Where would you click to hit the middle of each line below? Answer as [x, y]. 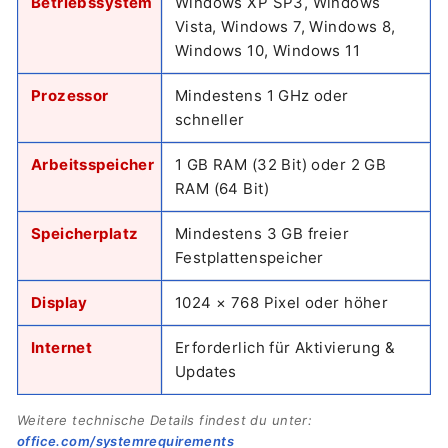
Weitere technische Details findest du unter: [165, 420]
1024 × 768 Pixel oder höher [282, 303]
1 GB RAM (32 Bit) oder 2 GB [281, 165]
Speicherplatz [85, 234]
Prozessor [70, 96]
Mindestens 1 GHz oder [262, 96]
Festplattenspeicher [249, 258]
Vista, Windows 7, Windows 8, [285, 27]
